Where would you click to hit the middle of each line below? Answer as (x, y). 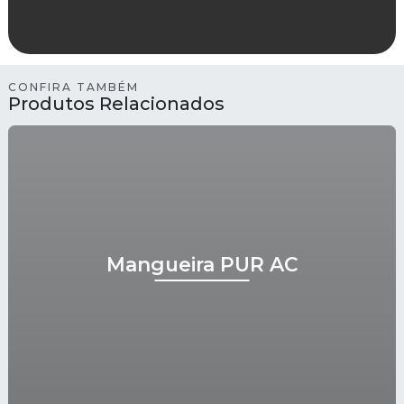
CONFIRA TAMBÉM (73, 87)
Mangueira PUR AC (202, 264)
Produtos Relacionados (116, 103)
